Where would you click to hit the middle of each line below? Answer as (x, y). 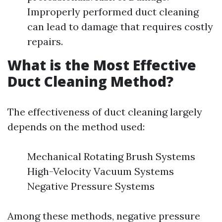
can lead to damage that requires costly (120, 27)
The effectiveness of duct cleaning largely (105, 112)
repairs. (45, 41)
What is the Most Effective (102, 65)
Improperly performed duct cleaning (113, 12)
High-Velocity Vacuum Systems (101, 171)
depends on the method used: (76, 127)
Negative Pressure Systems (91, 186)
